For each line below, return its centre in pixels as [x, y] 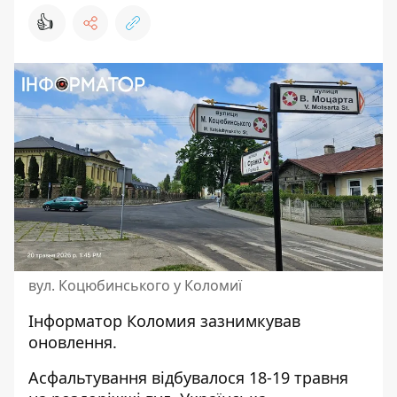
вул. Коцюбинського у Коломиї [135, 285]
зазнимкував [248, 320]
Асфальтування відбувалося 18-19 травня [188, 377]
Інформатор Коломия [112, 320]
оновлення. [73, 342]
